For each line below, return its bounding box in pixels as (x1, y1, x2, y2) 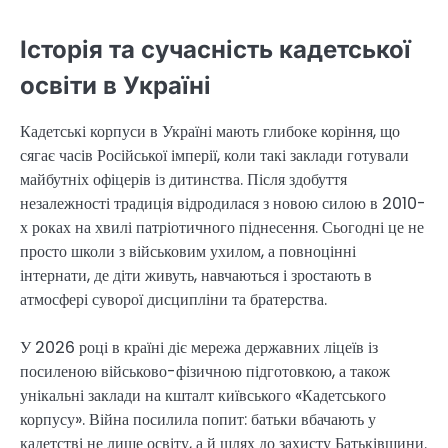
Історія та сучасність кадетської (20, 34, 411, 64)
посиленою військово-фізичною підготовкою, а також (20, 359, 390, 383)
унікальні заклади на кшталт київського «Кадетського (20, 383, 386, 407)
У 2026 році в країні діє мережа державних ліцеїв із (20, 335, 378, 359)
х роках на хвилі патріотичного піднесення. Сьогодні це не (20, 215, 424, 239)
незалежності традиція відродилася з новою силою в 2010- (20, 191, 426, 215)
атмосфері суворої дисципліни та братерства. (20, 287, 327, 311)
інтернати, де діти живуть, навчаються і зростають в (20, 263, 372, 287)
